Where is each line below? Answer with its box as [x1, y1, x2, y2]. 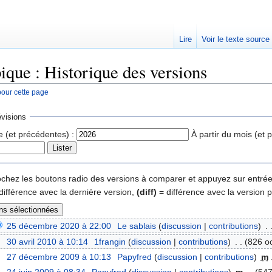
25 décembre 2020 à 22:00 [7, 221, 112, 231]
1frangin [93, 236, 126, 246]
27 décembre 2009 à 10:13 [7, 251, 112, 262]
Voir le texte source [201, 35, 270, 44]
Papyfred [117, 251, 152, 262]
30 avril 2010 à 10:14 [7, 236, 89, 246]
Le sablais [117, 221, 156, 231]
